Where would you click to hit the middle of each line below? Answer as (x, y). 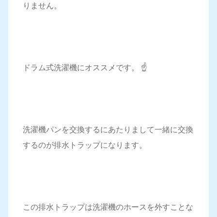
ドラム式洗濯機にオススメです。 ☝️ (85, 68)
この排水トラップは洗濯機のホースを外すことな (108, 207)
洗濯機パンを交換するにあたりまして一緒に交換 (108, 130)
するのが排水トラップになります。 (85, 145)
